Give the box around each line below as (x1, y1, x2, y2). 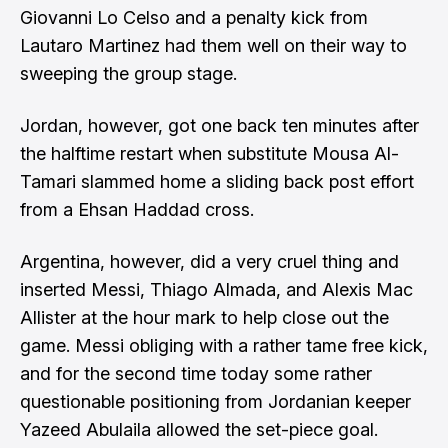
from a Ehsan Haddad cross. (20, 199, 254, 220)
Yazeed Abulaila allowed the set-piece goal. (20, 419, 378, 440)
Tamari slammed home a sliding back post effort (20, 171, 414, 192)
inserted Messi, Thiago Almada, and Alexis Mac (20, 279, 413, 300)
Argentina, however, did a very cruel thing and (20, 251, 399, 272)
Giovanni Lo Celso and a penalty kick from (20, 7, 368, 28)
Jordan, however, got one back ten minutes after (20, 115, 419, 136)
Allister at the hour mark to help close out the (20, 307, 389, 328)
